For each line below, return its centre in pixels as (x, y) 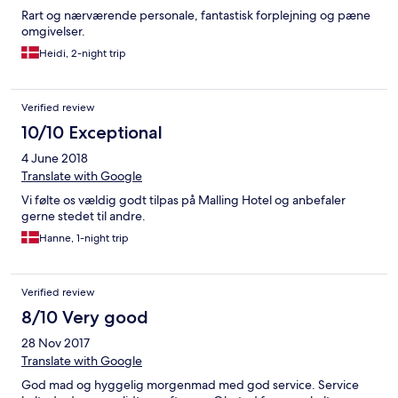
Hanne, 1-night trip (84, 239)
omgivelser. (53, 32)
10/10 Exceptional (92, 133)
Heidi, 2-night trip (83, 54)
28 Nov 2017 (56, 343)
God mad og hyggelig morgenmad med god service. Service (190, 385)
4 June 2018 (55, 159)
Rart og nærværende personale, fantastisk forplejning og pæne (196, 16)
